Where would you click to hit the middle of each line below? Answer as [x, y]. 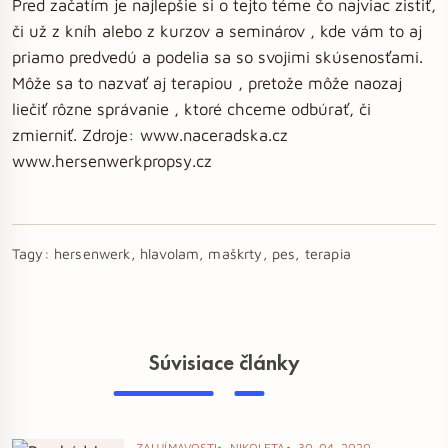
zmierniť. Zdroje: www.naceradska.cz [150, 134]
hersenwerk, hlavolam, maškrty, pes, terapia [202, 253]
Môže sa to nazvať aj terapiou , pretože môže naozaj [207, 82]
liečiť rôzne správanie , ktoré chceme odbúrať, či [191, 108]
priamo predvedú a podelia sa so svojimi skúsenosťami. [217, 56]
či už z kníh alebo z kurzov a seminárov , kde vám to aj [217, 30]
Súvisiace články [224, 363]
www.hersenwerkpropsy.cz [112, 160]
